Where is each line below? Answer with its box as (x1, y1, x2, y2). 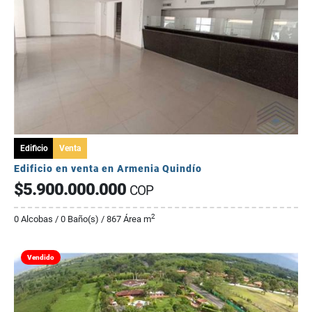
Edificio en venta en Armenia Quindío (14, 163, 202, 175)
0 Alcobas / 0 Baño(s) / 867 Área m (14, 214, 151, 225)
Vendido (27, 253, 54, 262)
